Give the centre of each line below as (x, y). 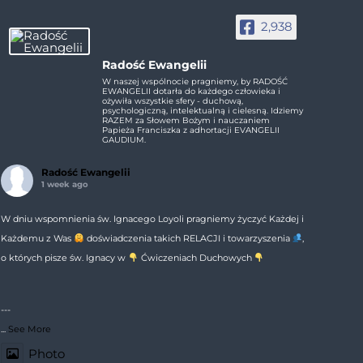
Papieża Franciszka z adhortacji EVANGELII (190, 130)
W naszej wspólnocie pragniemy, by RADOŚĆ (194, 81)
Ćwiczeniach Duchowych (196, 258)
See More (29, 329)
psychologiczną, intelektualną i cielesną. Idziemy (202, 111)
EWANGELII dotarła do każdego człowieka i (191, 91)
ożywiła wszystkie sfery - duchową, (172, 101)
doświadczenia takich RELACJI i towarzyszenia (188, 238)
